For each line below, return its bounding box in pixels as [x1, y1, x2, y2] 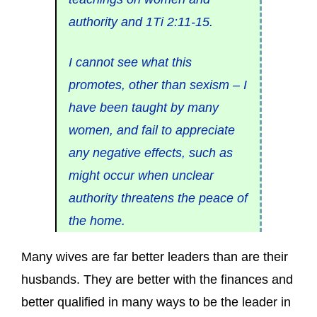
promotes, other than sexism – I [68, 78, 247, 92]
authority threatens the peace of [68, 191, 248, 205]
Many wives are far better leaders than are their [21, 250, 288, 265]
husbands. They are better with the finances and [21, 272, 293, 287]
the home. [68, 214, 125, 228]
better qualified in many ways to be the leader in [21, 295, 291, 310]
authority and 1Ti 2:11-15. [68, 15, 213, 29]
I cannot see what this [68, 55, 192, 69]
